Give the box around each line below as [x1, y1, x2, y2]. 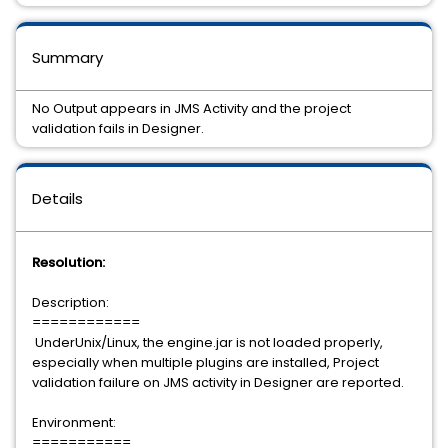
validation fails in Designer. [32, 119, 204, 138]
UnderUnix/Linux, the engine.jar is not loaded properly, [32, 333, 383, 352]
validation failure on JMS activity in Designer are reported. [32, 373, 404, 392]
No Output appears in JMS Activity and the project [32, 99, 351, 118]
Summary [32, 47, 103, 68]
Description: [32, 293, 109, 312]
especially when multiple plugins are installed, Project [32, 353, 379, 372]
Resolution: [32, 253, 105, 272]
